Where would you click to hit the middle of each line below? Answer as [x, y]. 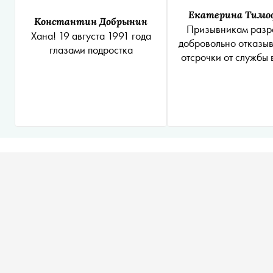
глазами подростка [91, 50]
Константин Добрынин [91, 21]
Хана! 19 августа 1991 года [91, 36]
